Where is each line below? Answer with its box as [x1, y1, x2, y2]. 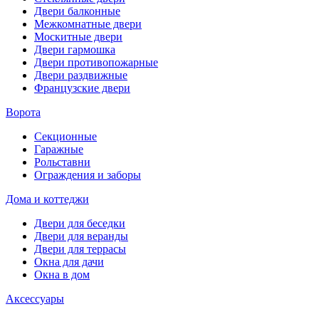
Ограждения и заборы [34, 168, 141, 181]
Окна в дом [34, 268, 90, 281]
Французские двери [34, 81, 130, 94]
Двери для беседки [34, 216, 125, 229]
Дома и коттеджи [6, 192, 89, 205]
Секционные [34, 130, 97, 142]
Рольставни [34, 155, 90, 168]
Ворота [6, 105, 41, 118]
